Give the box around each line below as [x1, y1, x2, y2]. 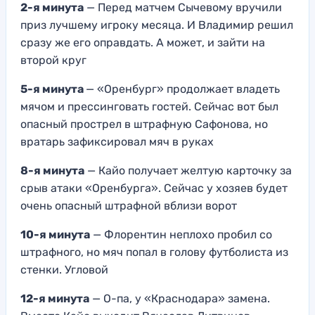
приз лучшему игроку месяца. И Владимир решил [20, 18, 293, 32]
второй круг [20, 53, 86, 67]
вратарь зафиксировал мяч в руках [20, 135, 214, 149]
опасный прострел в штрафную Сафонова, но [20, 117, 268, 131]
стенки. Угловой [20, 263, 108, 277]
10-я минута [20, 228, 90, 242]
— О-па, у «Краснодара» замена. [89, 292, 270, 306]
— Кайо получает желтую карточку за [84, 164, 292, 178]
